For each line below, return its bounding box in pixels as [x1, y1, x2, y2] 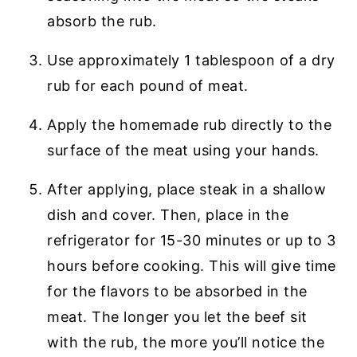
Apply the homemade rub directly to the [47, 116, 332, 134]
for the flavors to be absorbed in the [47, 283, 308, 300]
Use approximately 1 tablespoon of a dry [47, 52, 335, 69]
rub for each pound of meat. [47, 77, 249, 95]
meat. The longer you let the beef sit [47, 308, 308, 326]
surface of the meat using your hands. [47, 142, 320, 159]
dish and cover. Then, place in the [47, 206, 289, 224]
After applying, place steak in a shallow [47, 181, 327, 198]
